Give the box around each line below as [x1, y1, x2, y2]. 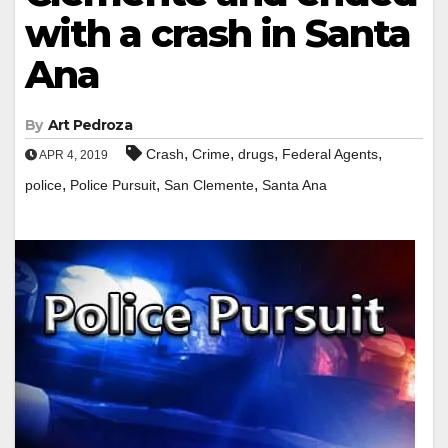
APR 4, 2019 [37, 147, 108, 162]
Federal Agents [282, 145, 378, 162]
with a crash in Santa [25, 9, 411, 57]
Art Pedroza [47, 115, 132, 134]
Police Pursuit [70, 176, 156, 193]
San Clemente [164, 176, 254, 193]
